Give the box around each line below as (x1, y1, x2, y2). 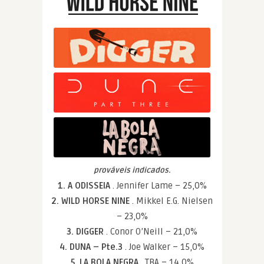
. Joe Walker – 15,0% (125, 242, 204, 252)
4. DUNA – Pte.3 (60, 242, 125, 252)
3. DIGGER (67, 226, 106, 237)
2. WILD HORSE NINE (51, 196, 132, 206)
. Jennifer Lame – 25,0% (112, 180, 207, 191)
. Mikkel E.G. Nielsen (132, 196, 213, 206)
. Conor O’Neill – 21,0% (106, 226, 197, 237)
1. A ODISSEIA (57, 180, 113, 191)
